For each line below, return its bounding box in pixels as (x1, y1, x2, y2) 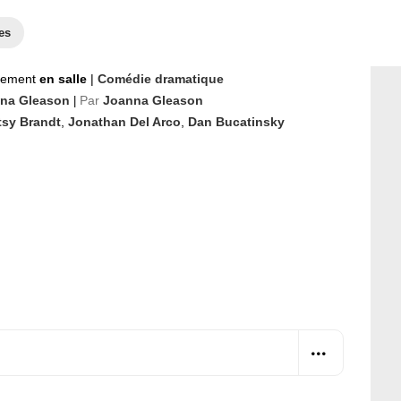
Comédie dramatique (98, 72, 224, 86)
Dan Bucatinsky (188, 115, 285, 129)
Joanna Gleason (103, 93, 203, 107)
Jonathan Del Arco (68, 115, 181, 129)
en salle (39, 72, 90, 86)
